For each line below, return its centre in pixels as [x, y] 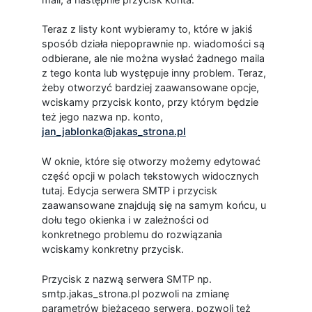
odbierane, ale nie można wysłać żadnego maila [153, 58]
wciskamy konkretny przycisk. [112, 249]
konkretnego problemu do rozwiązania [132, 235]
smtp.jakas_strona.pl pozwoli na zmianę [135, 293]
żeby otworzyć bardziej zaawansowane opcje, [150, 88]
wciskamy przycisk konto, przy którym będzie [150, 102]
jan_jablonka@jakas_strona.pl [114, 132]
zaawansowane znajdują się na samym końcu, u [154, 205]
